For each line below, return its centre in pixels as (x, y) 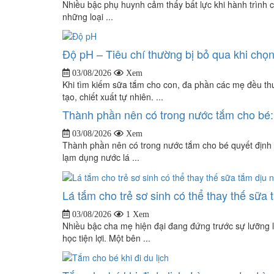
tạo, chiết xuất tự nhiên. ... (113, 97)
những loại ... (88, 16)
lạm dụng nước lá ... (101, 157)
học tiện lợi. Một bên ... (106, 238)
